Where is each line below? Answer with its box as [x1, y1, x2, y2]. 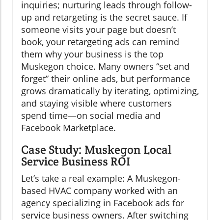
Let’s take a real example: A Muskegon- [21, 172, 181, 185]
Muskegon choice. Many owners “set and [21, 60, 190, 73]
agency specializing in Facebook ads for [21, 197, 184, 209]
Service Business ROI [21, 154, 130, 169]
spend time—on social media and [21, 110, 161, 122]
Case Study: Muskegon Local [21, 142, 171, 158]
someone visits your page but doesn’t [21, 24, 176, 36]
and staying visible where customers [21, 97, 172, 110]
